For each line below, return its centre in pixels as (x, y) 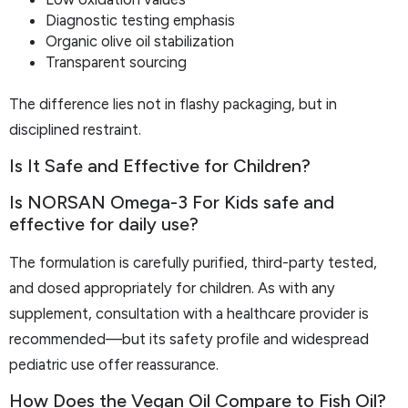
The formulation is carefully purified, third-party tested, (193, 262)
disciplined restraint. (75, 129)
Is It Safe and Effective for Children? (160, 165)
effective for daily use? (104, 224)
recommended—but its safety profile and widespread (189, 338)
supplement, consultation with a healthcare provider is (189, 313)
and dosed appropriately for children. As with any (172, 287)
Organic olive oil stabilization (140, 41)
